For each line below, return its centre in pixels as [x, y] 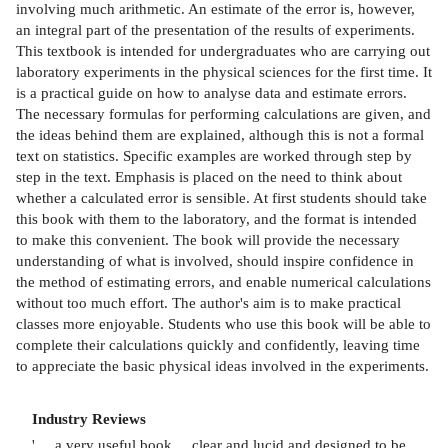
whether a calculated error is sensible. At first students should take [221, 197]
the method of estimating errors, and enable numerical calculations [223, 281]
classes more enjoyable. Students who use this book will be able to [223, 323]
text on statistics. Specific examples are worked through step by [214, 155]
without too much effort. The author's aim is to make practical [208, 302]
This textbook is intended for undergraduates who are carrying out [223, 50]
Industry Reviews [89, 418]
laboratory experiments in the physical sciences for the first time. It [224, 71]
